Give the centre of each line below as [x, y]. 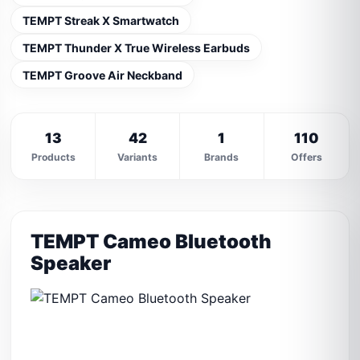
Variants [138, 157]
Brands [222, 157]
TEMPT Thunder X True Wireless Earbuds [137, 47]
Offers [306, 157]
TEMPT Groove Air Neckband [103, 75]
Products [53, 157]
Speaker [71, 263]
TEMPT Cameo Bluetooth [151, 241]
